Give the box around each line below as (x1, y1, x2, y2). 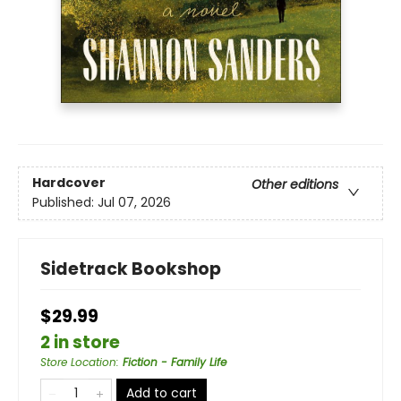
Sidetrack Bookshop (40, 257, 221, 282)
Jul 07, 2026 (98, 193, 171, 212)
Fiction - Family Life (123, 354, 226, 371)
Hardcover (32, 174, 106, 192)
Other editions (252, 175, 338, 194)
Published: (32, 193, 98, 212)
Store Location (40, 354, 116, 371)
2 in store (40, 330, 120, 355)
